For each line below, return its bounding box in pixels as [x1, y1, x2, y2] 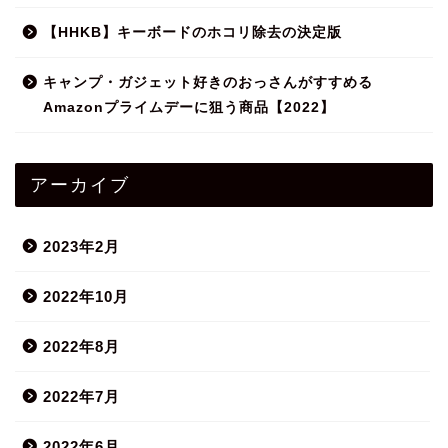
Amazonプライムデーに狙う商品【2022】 [43, 100, 335, 116]
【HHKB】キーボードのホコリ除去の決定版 [43, 25, 342, 41]
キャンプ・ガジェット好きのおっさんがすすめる [43, 75, 373, 91]
